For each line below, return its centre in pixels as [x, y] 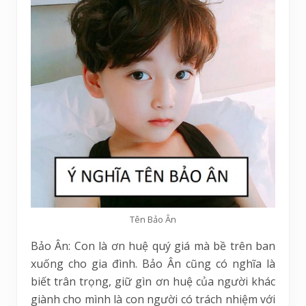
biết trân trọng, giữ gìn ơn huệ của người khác [153, 282]
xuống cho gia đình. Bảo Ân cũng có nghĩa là [153, 264]
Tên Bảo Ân [153, 220]
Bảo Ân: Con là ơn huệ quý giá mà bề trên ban [153, 246]
